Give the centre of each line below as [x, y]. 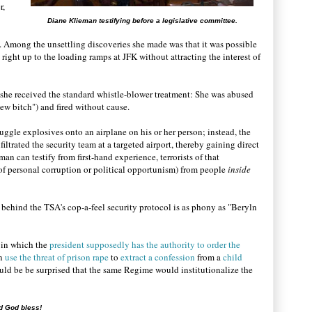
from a [209, 257]
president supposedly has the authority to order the [144, 244]
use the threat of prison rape [57, 257]
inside [239, 169]
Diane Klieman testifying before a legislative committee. [142, 21]
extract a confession [158, 257]
